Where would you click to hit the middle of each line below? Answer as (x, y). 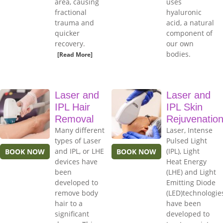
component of (189, 33)
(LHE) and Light (191, 172)
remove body (76, 193)
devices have (76, 162)
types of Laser (78, 141)
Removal (74, 119)
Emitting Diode (191, 183)
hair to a (69, 204)
